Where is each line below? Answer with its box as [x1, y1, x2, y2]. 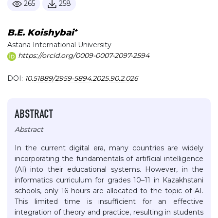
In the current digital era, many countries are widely [15, 144, 203, 153]
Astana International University [7, 40, 111, 50]
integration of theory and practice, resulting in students [15, 208, 203, 217]
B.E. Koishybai [7, 27, 74, 38]
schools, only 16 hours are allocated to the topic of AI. [15, 186, 203, 196]
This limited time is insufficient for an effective [15, 197, 203, 206]
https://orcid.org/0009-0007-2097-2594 [16, 51, 149, 60]
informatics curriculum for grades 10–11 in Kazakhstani [15, 176, 203, 185]
